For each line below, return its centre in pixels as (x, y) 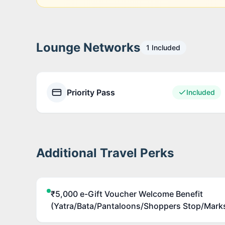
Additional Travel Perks (105, 153)
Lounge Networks (88, 47)
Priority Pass (91, 92)
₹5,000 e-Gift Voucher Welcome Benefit (127, 194)
